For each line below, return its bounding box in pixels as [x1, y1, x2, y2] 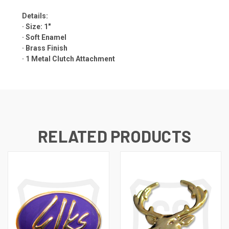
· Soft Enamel [22, 33, 66, 41]
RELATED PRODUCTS [38, 126, 191, 146]
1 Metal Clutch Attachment [26, 54, 115, 63]
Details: [22, 11, 48, 20]
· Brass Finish [22, 43, 67, 52]
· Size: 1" [22, 22, 51, 31]
